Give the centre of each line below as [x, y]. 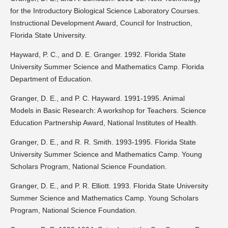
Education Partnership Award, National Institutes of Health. [104, 123]
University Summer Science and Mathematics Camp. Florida [107, 67]
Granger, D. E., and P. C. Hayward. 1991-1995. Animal [97, 98]
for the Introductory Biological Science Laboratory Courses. [105, 11]
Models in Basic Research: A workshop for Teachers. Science [108, 111]
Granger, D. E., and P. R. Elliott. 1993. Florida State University [109, 186]
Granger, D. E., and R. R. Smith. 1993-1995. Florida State [103, 142]
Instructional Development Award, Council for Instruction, [101, 23]
